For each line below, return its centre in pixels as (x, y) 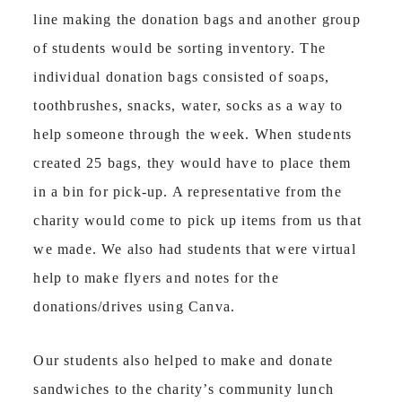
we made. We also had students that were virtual (195, 249)
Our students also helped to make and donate (183, 360)
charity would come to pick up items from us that (197, 220)
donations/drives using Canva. (137, 306)
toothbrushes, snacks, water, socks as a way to (188, 105)
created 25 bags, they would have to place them (192, 162)
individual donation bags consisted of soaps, (182, 76)
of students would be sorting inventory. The (179, 48)
